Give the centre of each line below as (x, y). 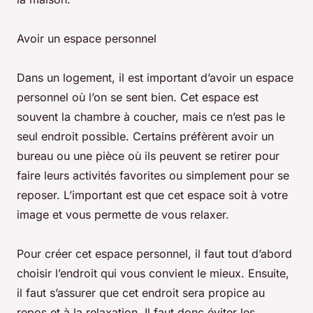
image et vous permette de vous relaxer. (123, 215)
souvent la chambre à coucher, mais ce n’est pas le (151, 117)
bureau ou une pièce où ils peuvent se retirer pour (148, 156)
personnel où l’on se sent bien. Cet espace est (138, 97)
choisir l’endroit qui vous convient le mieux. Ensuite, (153, 274)
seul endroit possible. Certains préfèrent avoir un (145, 137)
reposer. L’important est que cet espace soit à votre (152, 195)
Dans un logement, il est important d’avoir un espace (155, 78)
